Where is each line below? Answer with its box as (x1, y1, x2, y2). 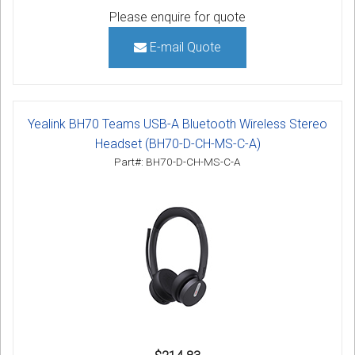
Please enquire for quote (109, 10, 246, 25)
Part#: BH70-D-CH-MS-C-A (114, 155, 241, 169)
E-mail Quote (147, 40, 221, 55)
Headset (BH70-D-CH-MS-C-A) (94, 136, 261, 152)
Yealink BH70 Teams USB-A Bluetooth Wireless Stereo (28, 116, 327, 132)
